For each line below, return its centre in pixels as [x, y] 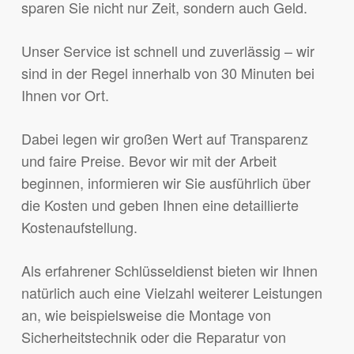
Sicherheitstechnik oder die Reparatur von [153, 337]
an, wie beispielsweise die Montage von [146, 315]
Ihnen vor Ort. [65, 95]
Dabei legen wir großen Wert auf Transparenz [164, 139]
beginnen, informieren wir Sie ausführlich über [166, 183]
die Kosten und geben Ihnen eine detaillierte [160, 205]
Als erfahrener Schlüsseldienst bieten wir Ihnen [169, 271]
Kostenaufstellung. [79, 227]
